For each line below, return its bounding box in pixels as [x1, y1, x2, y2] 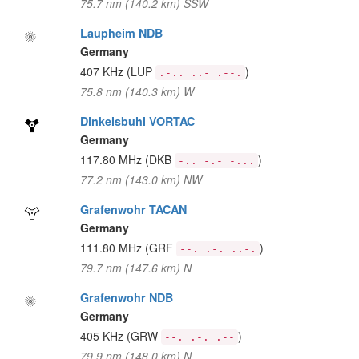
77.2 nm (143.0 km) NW [79, 171, 202, 188]
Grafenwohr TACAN [79, 201, 187, 217]
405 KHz [79, 328, 127, 344]
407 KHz [79, 63, 127, 79]
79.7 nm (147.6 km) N [79, 260, 192, 276]
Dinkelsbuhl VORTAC [79, 113, 195, 129]
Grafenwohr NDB [79, 289, 173, 305]
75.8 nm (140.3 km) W [79, 83, 194, 99]
